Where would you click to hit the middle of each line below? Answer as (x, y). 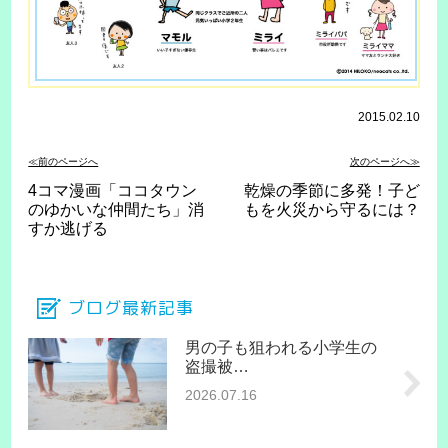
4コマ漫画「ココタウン (113, 190)
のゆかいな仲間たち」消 (116, 209)
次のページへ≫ (384, 161)
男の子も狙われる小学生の (280, 347)
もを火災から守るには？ (331, 209)
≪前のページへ (63, 161)
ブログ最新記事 (131, 307)
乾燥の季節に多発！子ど (331, 190)
